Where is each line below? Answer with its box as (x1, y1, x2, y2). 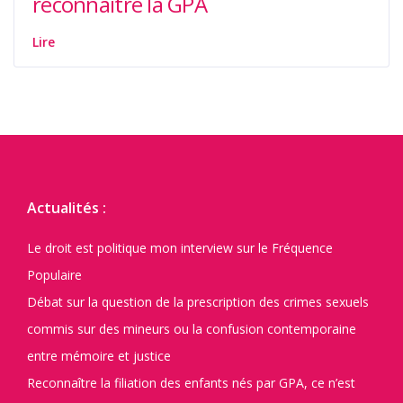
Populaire (27, 266, 82, 284)
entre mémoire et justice (27, 347, 171, 365)
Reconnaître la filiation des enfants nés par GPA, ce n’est (27, 374, 355, 392)
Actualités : (27, 198, 106, 219)
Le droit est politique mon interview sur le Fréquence (27, 239, 333, 257)
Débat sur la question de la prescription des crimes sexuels (27, 293, 369, 311)
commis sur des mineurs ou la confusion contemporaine (27, 320, 356, 338)
